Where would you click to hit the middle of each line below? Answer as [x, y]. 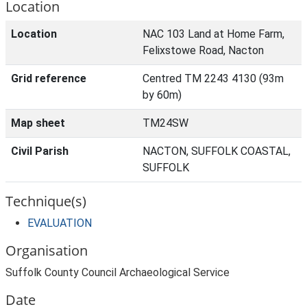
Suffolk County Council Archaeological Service [118, 272]
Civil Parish [40, 151]
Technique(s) [46, 201]
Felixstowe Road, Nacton [203, 50]
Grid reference [49, 78]
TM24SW [165, 123]
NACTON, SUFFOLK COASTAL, [217, 151]
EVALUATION [60, 223]
